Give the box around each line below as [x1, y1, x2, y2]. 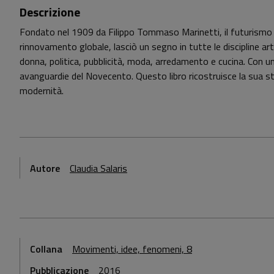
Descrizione [20, 2, 80, 21]
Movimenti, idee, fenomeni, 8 [72, 241, 192, 256]
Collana [30, 241, 62, 256]
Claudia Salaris [70, 160, 127, 176]
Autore [30, 160, 60, 176]
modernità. [20, 83, 64, 98]
